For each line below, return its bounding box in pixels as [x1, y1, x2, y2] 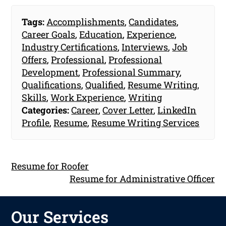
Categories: [22, 103, 70, 116]
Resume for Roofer [11, 159, 89, 172]
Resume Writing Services [91, 116, 200, 129]
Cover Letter [102, 103, 154, 116]
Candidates [129, 15, 177, 28]
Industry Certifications [22, 40, 118, 53]
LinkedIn [157, 103, 197, 116]
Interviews [122, 40, 168, 53]
